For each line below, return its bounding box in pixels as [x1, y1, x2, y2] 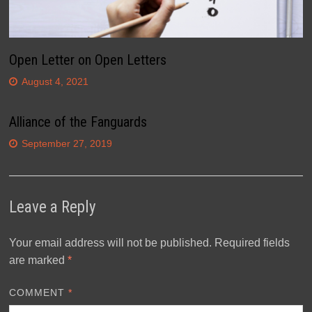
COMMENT [8, 286, 69, 298]
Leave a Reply [8, 197, 96, 217]
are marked [8, 253, 68, 266]
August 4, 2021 [21, 75, 88, 87]
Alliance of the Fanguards [8, 113, 147, 130]
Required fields [214, 236, 290, 249]
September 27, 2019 [21, 137, 112, 149]
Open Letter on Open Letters [8, 51, 166, 68]
